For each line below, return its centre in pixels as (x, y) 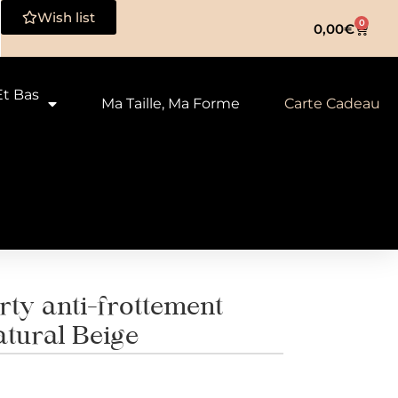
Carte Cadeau (332, 103)
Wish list (67, 17)
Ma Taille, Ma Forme (171, 103)
